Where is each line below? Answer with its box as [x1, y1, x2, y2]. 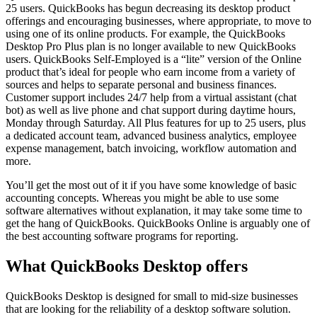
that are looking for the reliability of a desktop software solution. [6, 302, 291, 315]
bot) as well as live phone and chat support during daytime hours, [6, 104, 296, 117]
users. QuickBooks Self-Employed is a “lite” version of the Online [6, 53, 301, 66]
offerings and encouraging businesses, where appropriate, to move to [6, 15, 311, 28]
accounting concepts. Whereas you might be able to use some [6, 192, 279, 204]
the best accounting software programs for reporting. [6, 230, 238, 243]
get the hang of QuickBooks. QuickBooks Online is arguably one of [6, 217, 310, 230]
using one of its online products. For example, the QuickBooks [6, 28, 285, 40]
